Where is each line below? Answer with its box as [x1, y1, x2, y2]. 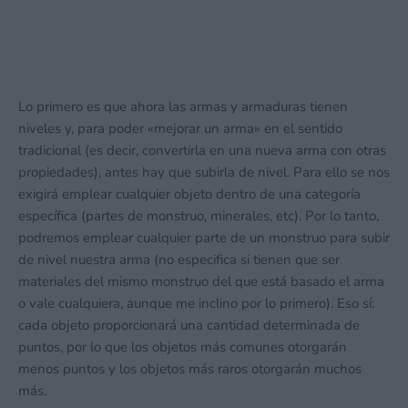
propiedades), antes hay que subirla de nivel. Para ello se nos [18, 163, 390, 181]
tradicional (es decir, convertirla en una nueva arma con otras [18, 141, 386, 159]
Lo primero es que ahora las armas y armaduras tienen [18, 97, 348, 116]
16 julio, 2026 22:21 [127, 20, 227, 35]
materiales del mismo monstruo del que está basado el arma [18, 272, 384, 291]
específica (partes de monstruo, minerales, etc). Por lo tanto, [18, 207, 379, 225]
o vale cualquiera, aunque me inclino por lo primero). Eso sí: [18, 294, 374, 312]
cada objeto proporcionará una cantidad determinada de [18, 316, 360, 334]
